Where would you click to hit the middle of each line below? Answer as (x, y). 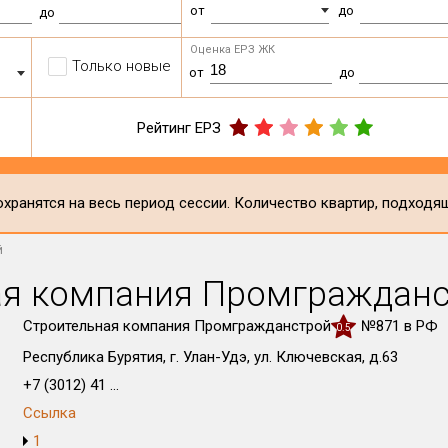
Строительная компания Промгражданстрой (176, 326)
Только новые (122, 66)
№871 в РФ (399, 326)
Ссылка (49, 413)
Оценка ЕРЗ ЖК (233, 49)
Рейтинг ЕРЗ (179, 127)
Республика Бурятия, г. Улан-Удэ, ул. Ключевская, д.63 (210, 357)
